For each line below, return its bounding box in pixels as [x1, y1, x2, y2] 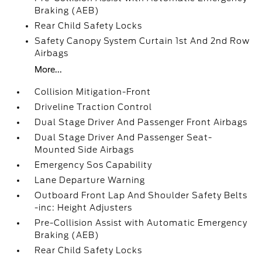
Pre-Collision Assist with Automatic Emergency [35, 218, 248, 227]
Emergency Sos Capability [35, 160, 153, 170]
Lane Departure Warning [35, 175, 146, 185]
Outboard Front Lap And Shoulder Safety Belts [35, 191, 248, 200]
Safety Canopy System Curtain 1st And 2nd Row [35, 36, 250, 46]
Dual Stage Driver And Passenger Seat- [35, 133, 213, 142]
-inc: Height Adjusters [35, 203, 133, 212]
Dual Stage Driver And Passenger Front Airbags [35, 118, 248, 127]
